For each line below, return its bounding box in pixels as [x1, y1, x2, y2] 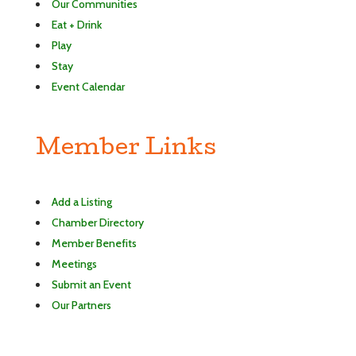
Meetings [51, 257, 97, 271]
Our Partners [51, 298, 111, 312]
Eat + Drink [51, 17, 102, 32]
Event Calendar [51, 79, 125, 94]
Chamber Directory [51, 215, 144, 230]
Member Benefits [51, 236, 137, 250]
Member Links [35, 138, 216, 161]
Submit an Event [51, 277, 131, 292]
